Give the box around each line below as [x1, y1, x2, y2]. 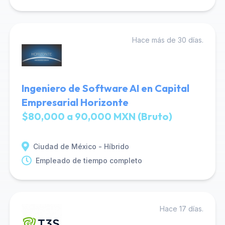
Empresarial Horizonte [21, 96, 129, 108]
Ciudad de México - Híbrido [33, 142, 129, 151]
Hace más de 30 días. [132, 36, 204, 44]
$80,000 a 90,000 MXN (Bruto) [21, 110, 172, 123]
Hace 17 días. [160, 204, 204, 213]
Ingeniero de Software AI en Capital [21, 82, 189, 94]
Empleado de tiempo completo [35, 156, 142, 165]
